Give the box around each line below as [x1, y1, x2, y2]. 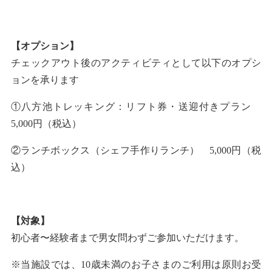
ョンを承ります [10, 74, 79, 85]
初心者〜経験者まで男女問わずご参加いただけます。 [10, 232, 246, 243]
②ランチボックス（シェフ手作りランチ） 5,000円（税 [10, 144, 262, 155]
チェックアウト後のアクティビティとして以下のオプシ [10, 57, 262, 68]
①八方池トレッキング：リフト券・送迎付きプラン [10, 101, 262, 112]
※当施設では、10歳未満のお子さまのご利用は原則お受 [10, 259, 262, 270]
